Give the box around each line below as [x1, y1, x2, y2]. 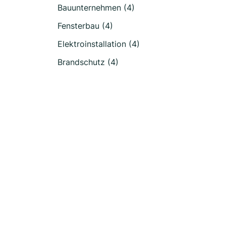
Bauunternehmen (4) [58, 3, 135, 13]
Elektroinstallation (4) [58, 39, 140, 49]
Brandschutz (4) [58, 57, 119, 67]
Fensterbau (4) [58, 21, 113, 31]
